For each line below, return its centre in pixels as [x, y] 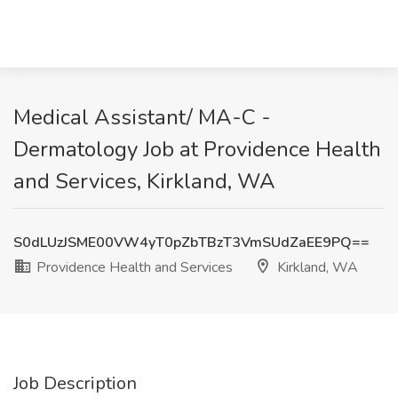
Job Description [75, 383]
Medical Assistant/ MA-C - [142, 117]
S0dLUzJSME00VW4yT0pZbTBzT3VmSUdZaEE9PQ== [191, 243]
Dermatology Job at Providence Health [197, 149]
